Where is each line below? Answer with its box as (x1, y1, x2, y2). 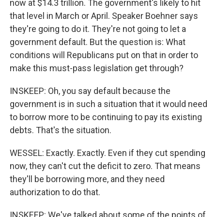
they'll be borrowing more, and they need (10, 174, 165, 184)
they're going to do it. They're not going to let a (10, 24, 186, 34)
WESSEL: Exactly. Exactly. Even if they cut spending (10, 148, 205, 158)
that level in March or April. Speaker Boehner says (10, 11, 198, 21)
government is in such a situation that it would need (10, 99, 207, 109)
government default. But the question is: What (10, 37, 186, 47)
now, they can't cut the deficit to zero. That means (10, 161, 201, 171)
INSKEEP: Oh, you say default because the (10, 86, 170, 96)
